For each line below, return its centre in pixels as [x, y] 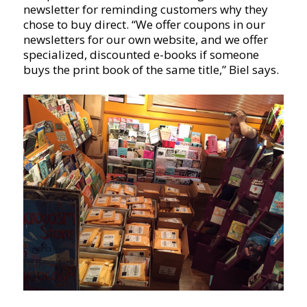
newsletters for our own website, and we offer [145, 40]
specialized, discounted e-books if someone [141, 55]
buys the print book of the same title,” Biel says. [151, 70]
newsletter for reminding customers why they [145, 10]
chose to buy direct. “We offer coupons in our [144, 25]
